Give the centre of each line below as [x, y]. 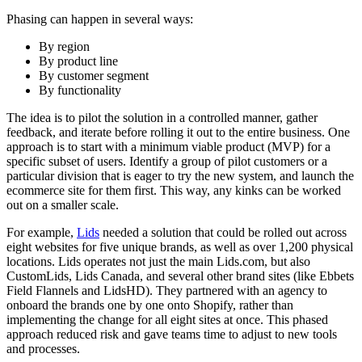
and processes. [43, 349]
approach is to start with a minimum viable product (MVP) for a [168, 147]
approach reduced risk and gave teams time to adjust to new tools [172, 335]
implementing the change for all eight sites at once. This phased [167, 320]
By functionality [82, 90]
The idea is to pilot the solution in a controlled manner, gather [162, 118]
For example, [42, 233]
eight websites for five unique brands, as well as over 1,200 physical [180, 247]
